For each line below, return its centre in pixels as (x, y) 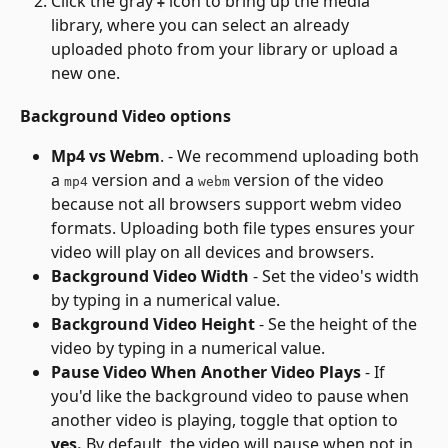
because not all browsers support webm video (228, 204)
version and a (143, 180)
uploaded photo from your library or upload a (226, 48)
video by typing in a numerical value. (188, 348)
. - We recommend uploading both (291, 156)
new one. (85, 72)
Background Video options (125, 116)
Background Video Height (153, 324)
